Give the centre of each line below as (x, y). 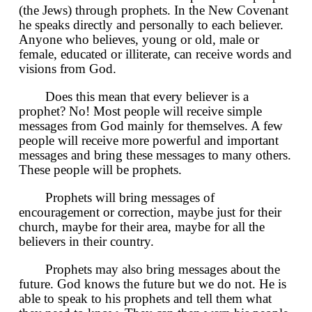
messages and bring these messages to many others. (155, 155)
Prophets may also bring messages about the (163, 269)
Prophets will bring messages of (130, 197)
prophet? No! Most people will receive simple (140, 111)
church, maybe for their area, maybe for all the (142, 226)
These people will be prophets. (100, 169)
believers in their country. (86, 241)
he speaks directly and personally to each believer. (151, 24)
